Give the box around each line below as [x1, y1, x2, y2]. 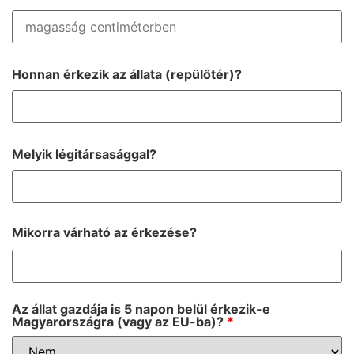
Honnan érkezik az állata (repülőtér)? [12, 66, 242, 82]
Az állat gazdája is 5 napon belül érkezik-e [12, 301, 270, 318]
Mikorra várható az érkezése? [12, 224, 197, 241]
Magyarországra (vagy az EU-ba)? [12, 314, 227, 330]
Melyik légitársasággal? [12, 145, 156, 162]
